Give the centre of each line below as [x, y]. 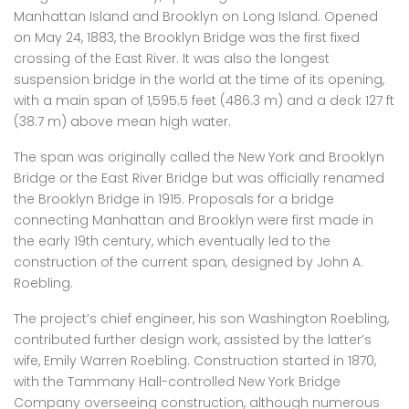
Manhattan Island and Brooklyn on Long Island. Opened [196, 16]
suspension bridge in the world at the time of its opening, [199, 79]
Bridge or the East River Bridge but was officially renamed [199, 178]
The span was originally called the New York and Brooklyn [199, 157]
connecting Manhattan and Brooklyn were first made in [194, 220]
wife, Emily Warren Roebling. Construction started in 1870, [195, 360]
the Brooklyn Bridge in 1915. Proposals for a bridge [174, 199]
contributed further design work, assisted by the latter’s [193, 339]
